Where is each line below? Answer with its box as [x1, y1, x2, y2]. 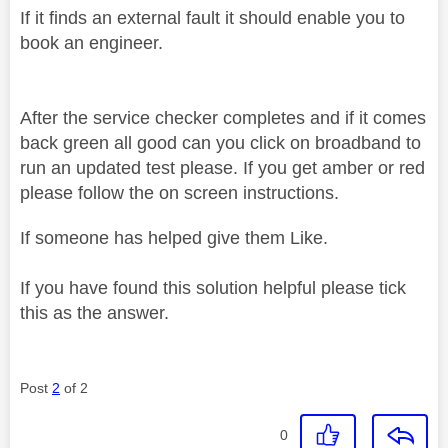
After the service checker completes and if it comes [20, 107, 426, 128]
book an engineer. [20, 32, 163, 53]
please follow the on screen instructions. [20, 182, 339, 203]
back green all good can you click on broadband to [20, 132, 421, 153]
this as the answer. [20, 302, 169, 323]
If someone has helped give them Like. [20, 227, 328, 248]
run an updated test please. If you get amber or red [20, 157, 425, 178]
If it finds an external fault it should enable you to [20, 7, 405, 28]
